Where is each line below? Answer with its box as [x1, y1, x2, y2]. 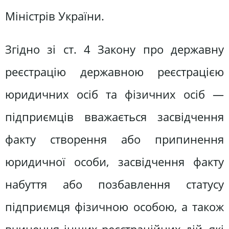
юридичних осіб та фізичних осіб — [5, 86, 224, 102]
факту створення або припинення [5, 131, 224, 147]
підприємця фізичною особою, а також [5, 199, 224, 215]
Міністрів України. [5, 8, 104, 24]
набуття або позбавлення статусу [5, 176, 224, 192]
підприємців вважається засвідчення [5, 109, 224, 125]
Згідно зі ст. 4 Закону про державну [5, 41, 224, 57]
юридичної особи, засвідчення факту [5, 154, 224, 170]
